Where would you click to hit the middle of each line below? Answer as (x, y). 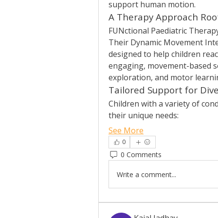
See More (126, 130)
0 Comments (141, 154)
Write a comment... (146, 174)
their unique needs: (144, 115)
